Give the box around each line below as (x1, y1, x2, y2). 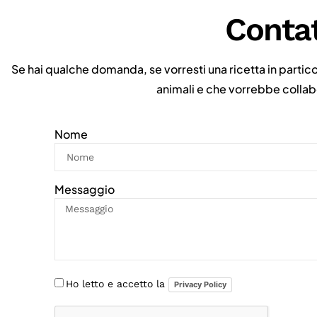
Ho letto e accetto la (66, 277, 169, 289)
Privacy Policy (174, 279, 227, 289)
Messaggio (54, 182, 115, 197)
